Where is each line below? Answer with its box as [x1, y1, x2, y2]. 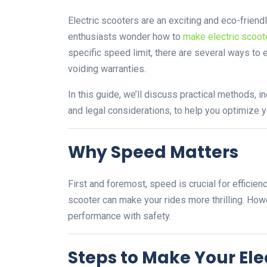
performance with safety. [68, 210, 171, 222]
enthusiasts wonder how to [68, 31, 181, 43]
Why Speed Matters [68, 141, 238, 164]
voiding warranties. [68, 63, 146, 75]
